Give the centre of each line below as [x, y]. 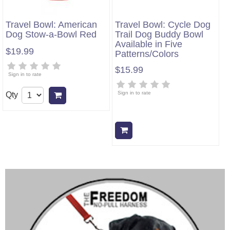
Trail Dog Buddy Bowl [159, 34]
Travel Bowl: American [52, 25]
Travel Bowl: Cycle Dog [163, 25]
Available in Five [149, 44]
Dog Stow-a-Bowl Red [51, 34]
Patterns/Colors [147, 54]
